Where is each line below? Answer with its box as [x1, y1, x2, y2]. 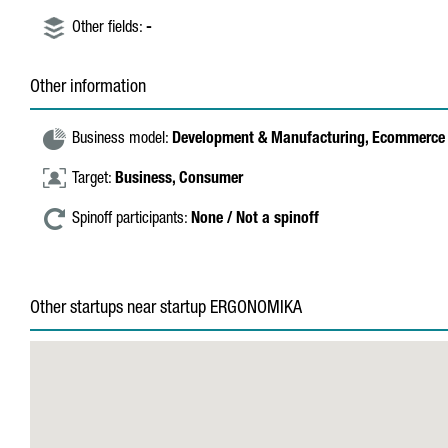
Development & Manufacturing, [172, 132, 372, 148]
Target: [72, 172, 115, 188]
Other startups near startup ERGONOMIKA [30, 300, 302, 318]
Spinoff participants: [72, 212, 191, 228]
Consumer [179, 172, 243, 188]
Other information [30, 79, 146, 97]
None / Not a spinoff [191, 212, 319, 228]
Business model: [72, 132, 172, 148]
